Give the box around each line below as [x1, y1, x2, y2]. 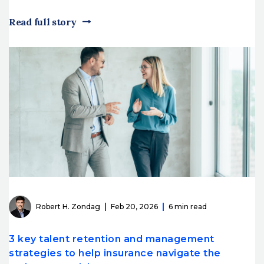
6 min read [169, 202, 207, 212]
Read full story [9, 15, 77, 28]
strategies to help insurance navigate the [9, 247, 221, 259]
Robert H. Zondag [36, 202, 100, 212]
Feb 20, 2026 [111, 202, 158, 212]
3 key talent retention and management [9, 233, 214, 245]
